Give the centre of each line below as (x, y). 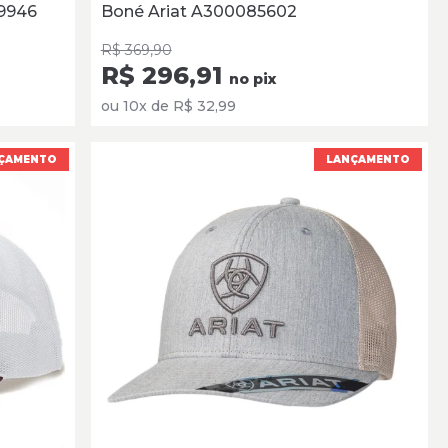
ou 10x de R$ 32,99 (168, 106)
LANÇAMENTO (367, 160)
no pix (252, 79)
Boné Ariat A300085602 (198, 12)
